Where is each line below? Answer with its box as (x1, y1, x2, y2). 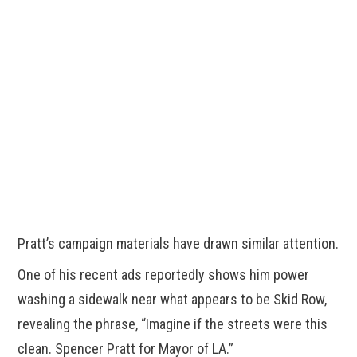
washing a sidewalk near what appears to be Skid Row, (18, 291, 328, 308)
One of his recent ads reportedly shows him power (18, 266, 310, 284)
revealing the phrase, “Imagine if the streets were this (18, 316, 328, 333)
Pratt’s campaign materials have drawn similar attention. (18, 235, 339, 253)
